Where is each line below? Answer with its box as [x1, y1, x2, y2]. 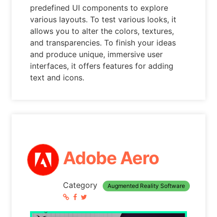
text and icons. [30, 73, 85, 83]
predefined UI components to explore [30, 3, 169, 13]
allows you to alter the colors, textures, [30, 26, 174, 36]
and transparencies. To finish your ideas [30, 38, 176, 48]
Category [62, 180, 100, 190]
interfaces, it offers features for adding [30, 61, 174, 71]
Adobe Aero [62, 147, 159, 169]
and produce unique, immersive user [30, 49, 163, 60]
